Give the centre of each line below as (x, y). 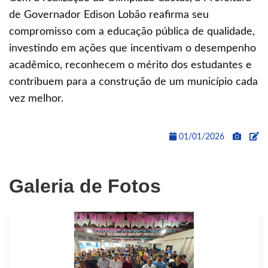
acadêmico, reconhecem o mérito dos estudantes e (130, 65)
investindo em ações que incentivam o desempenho (133, 48)
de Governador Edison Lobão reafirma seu (109, 15)
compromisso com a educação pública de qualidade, (132, 31)
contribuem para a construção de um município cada (133, 82)
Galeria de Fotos (85, 186)
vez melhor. (36, 98)
